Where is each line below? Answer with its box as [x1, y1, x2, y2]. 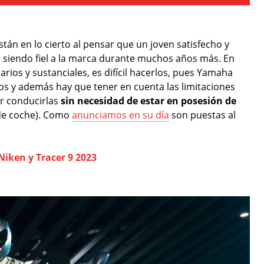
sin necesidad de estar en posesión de [61, 94, 236, 107]
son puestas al [169, 108, 236, 121]
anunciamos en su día [72, 108, 169, 121]
